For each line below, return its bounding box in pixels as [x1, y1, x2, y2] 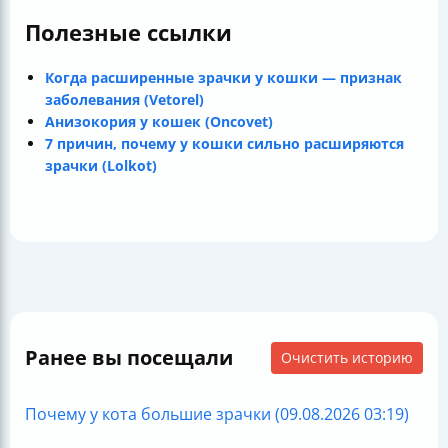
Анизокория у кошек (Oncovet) [45, 111, 273, 131]
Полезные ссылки [25, 16, 232, 47]
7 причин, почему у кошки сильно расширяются [45, 133, 404, 153]
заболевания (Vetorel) [45, 89, 204, 109]
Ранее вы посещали [25, 343, 233, 371]
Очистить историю [281, 347, 413, 367]
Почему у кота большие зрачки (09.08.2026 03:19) [25, 402, 409, 425]
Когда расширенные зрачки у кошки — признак [45, 67, 402, 87]
